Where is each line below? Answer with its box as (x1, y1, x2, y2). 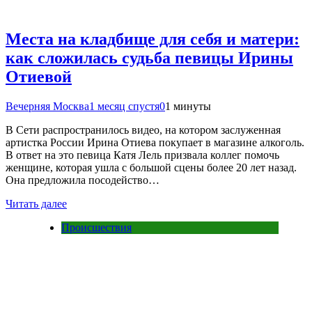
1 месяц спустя (89, 100, 159, 113)
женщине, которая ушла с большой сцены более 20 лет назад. (6, 162, 297, 174)
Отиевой (6, 68, 72, 86)
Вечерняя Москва (6, 100, 89, 113)
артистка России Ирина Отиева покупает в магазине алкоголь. (6, 136, 304, 149)
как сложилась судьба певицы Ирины (6, 49, 293, 68)
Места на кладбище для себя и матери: (6, 30, 299, 49)
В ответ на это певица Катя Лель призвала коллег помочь (6, 149, 279, 162)
